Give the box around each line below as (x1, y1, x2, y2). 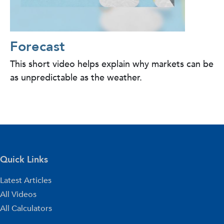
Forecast (10, 37, 65, 56)
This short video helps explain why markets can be (10, 57, 213, 70)
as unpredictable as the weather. (10, 71, 142, 84)
